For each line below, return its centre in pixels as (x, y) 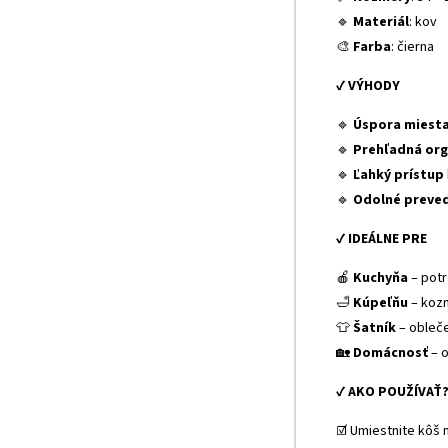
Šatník (374, 328)
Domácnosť (390, 353)
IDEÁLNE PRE (387, 239)
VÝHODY (374, 86)
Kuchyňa (380, 278)
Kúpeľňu (380, 303)
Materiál (381, 22)
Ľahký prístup (398, 175)
